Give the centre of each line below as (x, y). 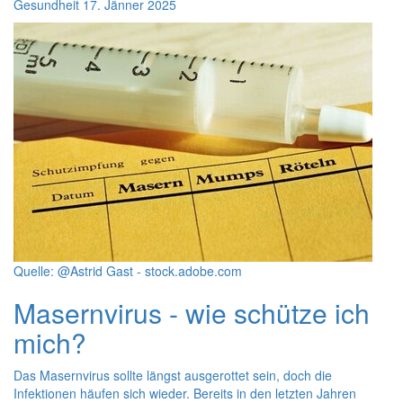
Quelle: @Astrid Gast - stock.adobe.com (128, 271)
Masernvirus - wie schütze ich (192, 313)
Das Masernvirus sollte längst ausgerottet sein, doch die (173, 375)
